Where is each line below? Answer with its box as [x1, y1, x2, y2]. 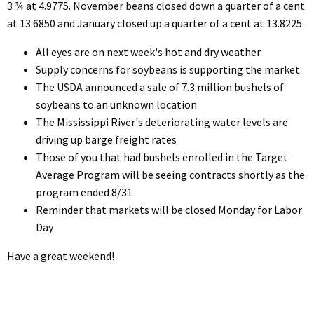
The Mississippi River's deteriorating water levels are [35, 115, 288, 129]
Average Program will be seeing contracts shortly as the [35, 168, 305, 182]
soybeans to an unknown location [35, 97, 199, 111]
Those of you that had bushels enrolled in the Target [35, 150, 288, 164]
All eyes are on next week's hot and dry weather [35, 45, 261, 59]
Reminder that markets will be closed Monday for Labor [35, 203, 302, 217]
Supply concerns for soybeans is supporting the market [35, 62, 300, 76]
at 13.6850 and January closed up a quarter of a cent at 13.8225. [7, 16, 304, 30]
